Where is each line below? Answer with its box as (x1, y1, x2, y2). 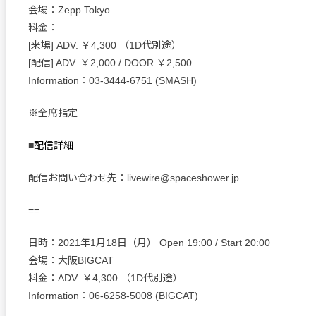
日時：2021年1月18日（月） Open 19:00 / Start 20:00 (28, 237, 270, 248)
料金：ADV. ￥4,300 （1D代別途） (28, 272, 183, 284)
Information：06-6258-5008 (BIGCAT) (28, 290, 198, 301)
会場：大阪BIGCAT (28, 255, 114, 266)
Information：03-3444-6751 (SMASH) (28, 75, 197, 86)
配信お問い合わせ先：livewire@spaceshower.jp (28, 172, 239, 183)
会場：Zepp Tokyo (28, 4, 110, 16)
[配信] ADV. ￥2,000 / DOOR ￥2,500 (28, 57, 192, 68)
